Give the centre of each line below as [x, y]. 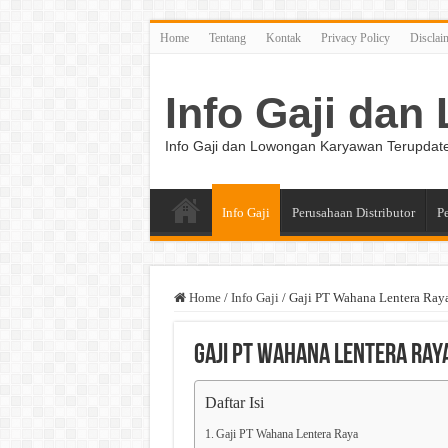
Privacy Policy [355, 38]
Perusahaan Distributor [353, 212]
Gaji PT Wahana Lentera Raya [286, 434]
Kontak [283, 38]
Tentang [227, 38]
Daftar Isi [234, 403]
